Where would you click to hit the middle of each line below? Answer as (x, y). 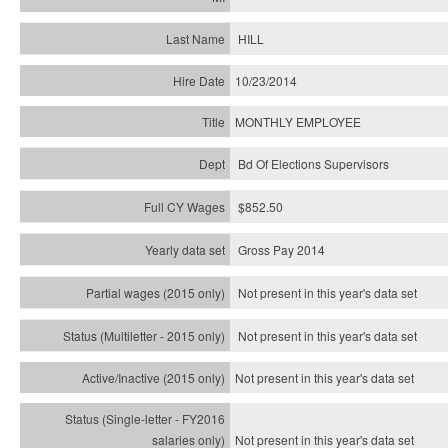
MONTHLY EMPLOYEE (298, 121)
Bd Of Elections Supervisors (313, 163)
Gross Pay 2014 (281, 249)
